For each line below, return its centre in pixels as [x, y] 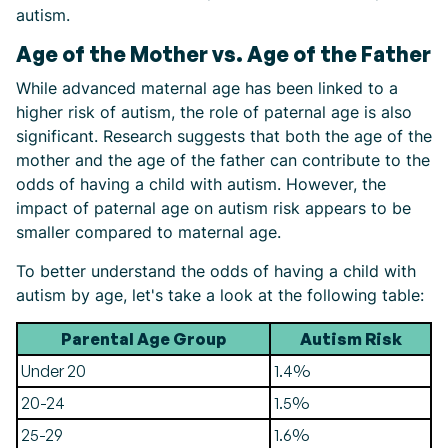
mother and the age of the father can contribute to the [223, 160]
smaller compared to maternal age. [148, 232]
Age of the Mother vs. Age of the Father [223, 54]
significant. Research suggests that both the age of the [224, 136]
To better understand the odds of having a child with [216, 271]
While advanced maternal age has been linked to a [207, 88]
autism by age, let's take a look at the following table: [220, 295]
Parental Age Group [143, 339]
